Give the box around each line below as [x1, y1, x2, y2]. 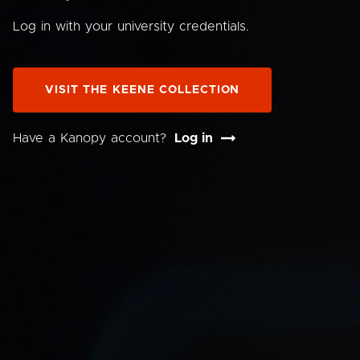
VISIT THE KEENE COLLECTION [45, 84, 240, 96]
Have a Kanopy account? [13, 132, 166, 145]
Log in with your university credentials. [13, 20, 249, 33]
